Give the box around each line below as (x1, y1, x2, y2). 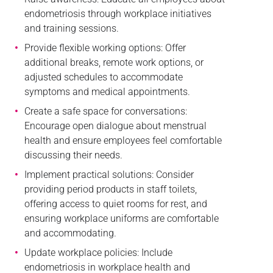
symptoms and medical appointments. (24, 85, 190, 97)
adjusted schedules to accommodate (24, 71, 183, 83)
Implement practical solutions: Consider (24, 168, 194, 180)
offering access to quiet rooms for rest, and (24, 197, 207, 210)
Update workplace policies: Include (24, 246, 172, 258)
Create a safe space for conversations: (24, 105, 187, 117)
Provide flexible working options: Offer (24, 41, 186, 54)
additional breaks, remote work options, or (24, 56, 204, 68)
